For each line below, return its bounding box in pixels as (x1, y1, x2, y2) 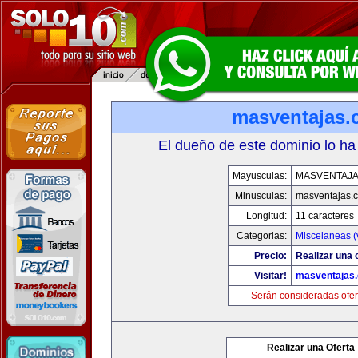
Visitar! (253, 270, 287, 281)
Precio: (253, 250, 287, 261)
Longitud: (245, 210, 287, 221)
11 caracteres (295, 210, 354, 221)
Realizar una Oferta (267, 342, 355, 353)
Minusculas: (234, 190, 287, 201)
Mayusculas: (232, 170, 287, 181)
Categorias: (236, 230, 287, 241)
